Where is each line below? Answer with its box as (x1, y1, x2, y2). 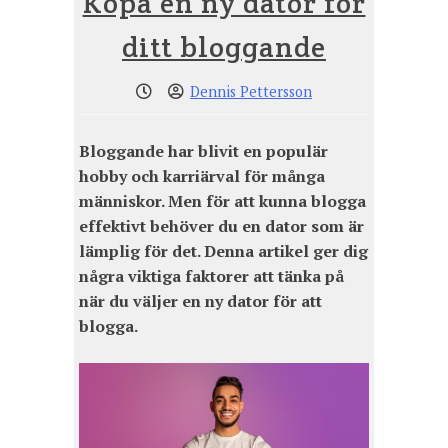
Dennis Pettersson (190, 82, 312, 102)
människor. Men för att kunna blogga (79, 190, 366, 213)
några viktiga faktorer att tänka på (79, 265, 344, 288)
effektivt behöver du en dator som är (79, 215, 364, 238)
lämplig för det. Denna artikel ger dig (79, 240, 368, 263)
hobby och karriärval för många (79, 165, 325, 188)
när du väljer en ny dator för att (79, 290, 322, 313)
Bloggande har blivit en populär (79, 140, 328, 163)
